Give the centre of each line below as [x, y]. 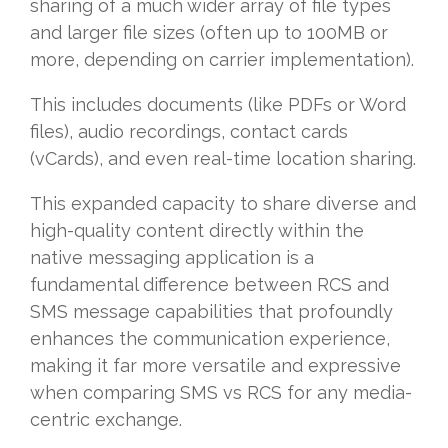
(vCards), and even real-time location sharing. [223, 159]
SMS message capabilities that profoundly [211, 312]
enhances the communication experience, [210, 339]
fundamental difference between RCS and [209, 285]
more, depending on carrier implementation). [222, 60]
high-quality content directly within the [197, 231]
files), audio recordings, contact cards [189, 132]
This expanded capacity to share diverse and [223, 204]
